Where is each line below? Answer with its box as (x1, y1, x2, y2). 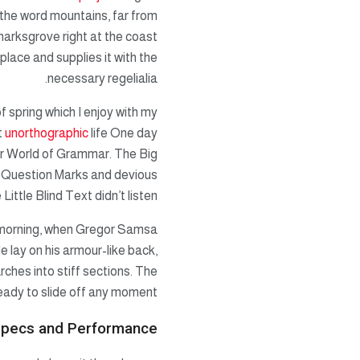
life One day (88, 125, 157, 140)
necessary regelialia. (47, 71, 157, 85)
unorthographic (5, 125, 88, 140)
